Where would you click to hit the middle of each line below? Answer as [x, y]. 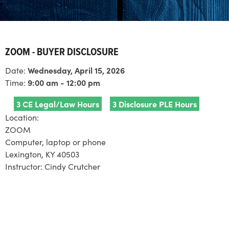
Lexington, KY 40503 [42, 154]
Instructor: [25, 166]
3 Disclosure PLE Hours [155, 104]
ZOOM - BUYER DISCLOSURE [62, 53]
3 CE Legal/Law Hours [58, 104]
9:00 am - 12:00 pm [64, 82]
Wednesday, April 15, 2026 [76, 70]
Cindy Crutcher [72, 166]
